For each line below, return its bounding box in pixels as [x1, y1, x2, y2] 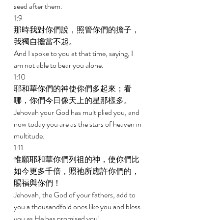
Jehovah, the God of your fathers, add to [14, 189, 137, 200]
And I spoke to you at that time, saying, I [14, 48, 135, 59]
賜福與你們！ [14, 177, 62, 189]
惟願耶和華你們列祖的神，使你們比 [14, 154, 139, 165]
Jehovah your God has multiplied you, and [14, 107, 141, 118]
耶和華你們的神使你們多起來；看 [14, 83, 132, 94]
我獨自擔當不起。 [14, 36, 78, 47]
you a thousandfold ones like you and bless [14, 201, 142, 212]
